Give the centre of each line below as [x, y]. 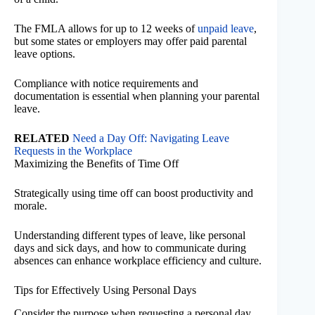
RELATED [42, 138]
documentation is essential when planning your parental [137, 96]
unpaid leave [226, 28]
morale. [31, 205]
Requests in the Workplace [73, 150]
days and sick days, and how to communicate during [130, 247]
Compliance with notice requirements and [106, 83]
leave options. [45, 53]
